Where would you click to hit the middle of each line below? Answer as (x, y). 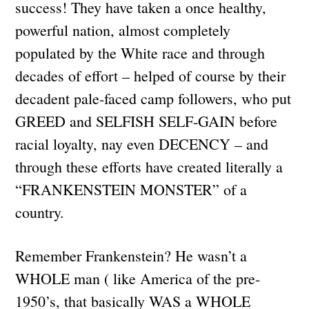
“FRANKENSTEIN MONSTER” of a (131, 189)
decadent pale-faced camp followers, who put (153, 98)
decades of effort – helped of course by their (151, 75)
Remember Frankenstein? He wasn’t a (131, 255)
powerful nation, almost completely (123, 30)
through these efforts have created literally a (149, 166)
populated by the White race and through (140, 52)
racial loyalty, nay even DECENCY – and (142, 143)
